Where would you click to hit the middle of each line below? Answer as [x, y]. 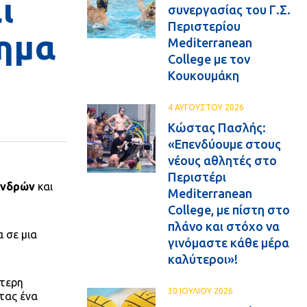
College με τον [209, 59]
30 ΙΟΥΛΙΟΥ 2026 [200, 291]
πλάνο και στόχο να [224, 226]
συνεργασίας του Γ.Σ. [229, 10]
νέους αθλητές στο [222, 160]
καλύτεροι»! [203, 259]
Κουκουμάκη [204, 75]
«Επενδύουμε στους [224, 144]
